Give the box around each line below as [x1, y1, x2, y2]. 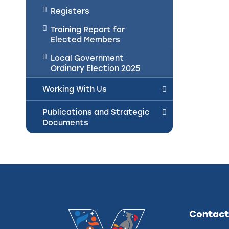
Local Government [51, 53, 124, 63]
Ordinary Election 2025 [51, 63, 140, 73]
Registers [51, 6, 89, 16]
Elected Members [51, 34, 120, 44]
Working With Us [42, 84, 107, 94]
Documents [42, 117, 88, 127]
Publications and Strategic [42, 107, 150, 117]
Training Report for [51, 24, 125, 34]
